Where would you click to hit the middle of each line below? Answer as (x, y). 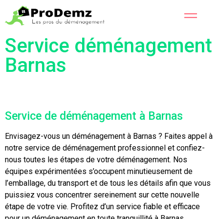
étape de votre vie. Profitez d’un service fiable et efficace (102, 207)
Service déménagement (109, 46)
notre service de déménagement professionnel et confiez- (105, 148)
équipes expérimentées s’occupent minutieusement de (99, 171)
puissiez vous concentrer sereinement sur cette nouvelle (102, 195)
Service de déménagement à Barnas (94, 116)
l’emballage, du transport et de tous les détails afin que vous (108, 183)
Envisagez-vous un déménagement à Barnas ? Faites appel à (109, 136)
